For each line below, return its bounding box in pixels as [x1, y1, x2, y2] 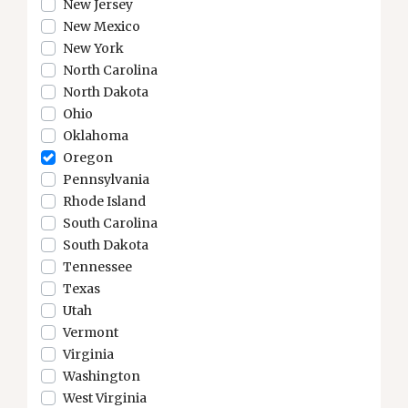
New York [63, 40, 124, 56]
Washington [63, 368, 140, 384]
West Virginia [63, 390, 147, 406]
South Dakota [63, 237, 148, 253]
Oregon [63, 149, 113, 166]
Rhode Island [63, 193, 146, 209]
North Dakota [63, 84, 148, 100]
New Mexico [63, 18, 140, 35]
